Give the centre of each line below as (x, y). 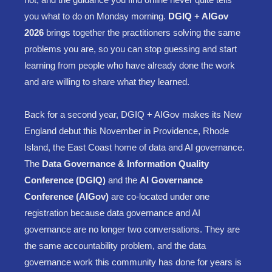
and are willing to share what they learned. (107, 81)
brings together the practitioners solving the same (143, 32)
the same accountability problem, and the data (115, 245)
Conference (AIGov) (68, 196)
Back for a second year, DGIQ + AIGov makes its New (133, 114)
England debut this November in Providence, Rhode (127, 131)
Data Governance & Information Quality (125, 163)
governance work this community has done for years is (133, 262)
